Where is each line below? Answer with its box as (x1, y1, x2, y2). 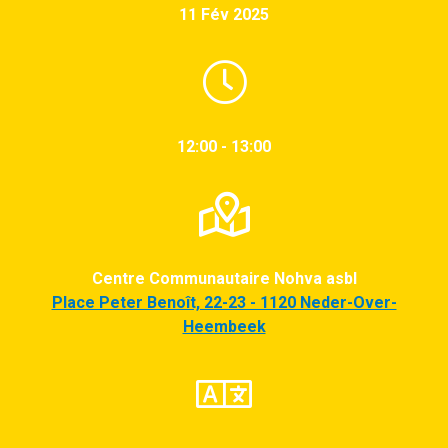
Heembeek (182, 316, 266, 336)
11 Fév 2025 (179, 4, 269, 24)
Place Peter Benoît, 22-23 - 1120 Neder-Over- (51, 292, 397, 312)
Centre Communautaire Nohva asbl (91, 268, 357, 288)
